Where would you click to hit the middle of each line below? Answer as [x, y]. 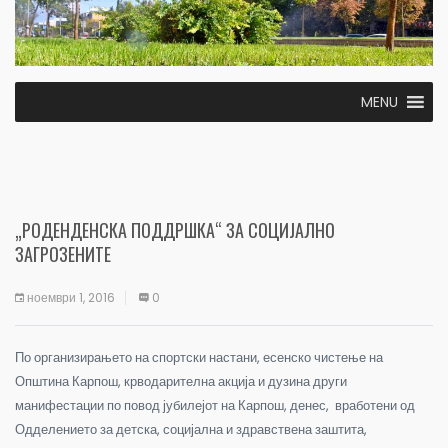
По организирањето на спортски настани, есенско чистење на [199, 357]
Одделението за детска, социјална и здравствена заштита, [191, 429]
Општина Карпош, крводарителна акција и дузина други [181, 381]
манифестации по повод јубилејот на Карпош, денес [170, 405]
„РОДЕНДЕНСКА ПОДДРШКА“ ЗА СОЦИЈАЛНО [175, 229]
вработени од [372, 405]
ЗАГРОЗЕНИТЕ [63, 253]
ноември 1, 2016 [71, 297]
